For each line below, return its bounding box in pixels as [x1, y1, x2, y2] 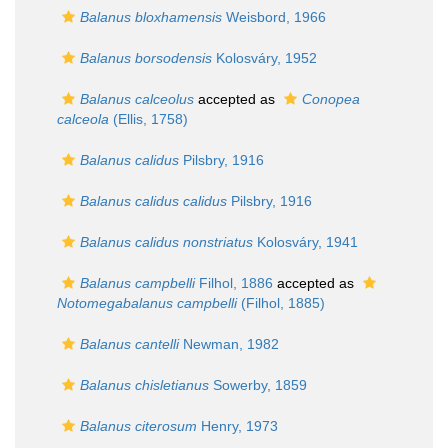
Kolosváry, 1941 [253, 234, 358, 250]
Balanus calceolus [80, 91, 194, 107]
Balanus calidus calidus [80, 193, 227, 209]
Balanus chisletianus [80, 377, 209, 393]
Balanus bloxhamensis [80, 9, 222, 25]
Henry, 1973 [197, 418, 278, 434]
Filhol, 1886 [195, 275, 273, 291]
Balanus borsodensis [80, 50, 212, 66]
